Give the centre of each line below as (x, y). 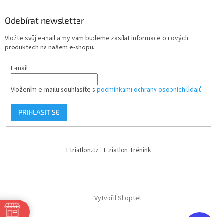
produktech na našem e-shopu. (50, 47)
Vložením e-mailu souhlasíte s (54, 90)
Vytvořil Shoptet (118, 198)
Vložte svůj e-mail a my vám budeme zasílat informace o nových (97, 38)
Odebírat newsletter (45, 20)
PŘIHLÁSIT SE (39, 112)
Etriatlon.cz (82, 150)
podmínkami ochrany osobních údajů (149, 90)
